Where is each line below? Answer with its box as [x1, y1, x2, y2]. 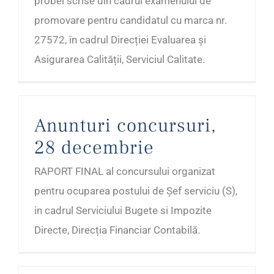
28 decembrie [34, 135, 154, 160]
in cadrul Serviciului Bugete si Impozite [34, 204, 212, 217]
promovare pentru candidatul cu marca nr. [34, 14, 227, 27]
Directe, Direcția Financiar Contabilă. [34, 224, 200, 237]
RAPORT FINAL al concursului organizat [34, 165, 215, 178]
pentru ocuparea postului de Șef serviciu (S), [34, 185, 237, 198]
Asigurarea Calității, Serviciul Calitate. [34, 53, 205, 66]
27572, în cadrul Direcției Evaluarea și [34, 34, 206, 46]
